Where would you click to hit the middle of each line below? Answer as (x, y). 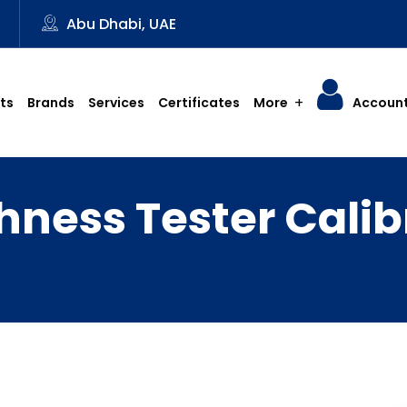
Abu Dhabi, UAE (119, 24)
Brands (50, 102)
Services (116, 102)
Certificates (199, 102)
